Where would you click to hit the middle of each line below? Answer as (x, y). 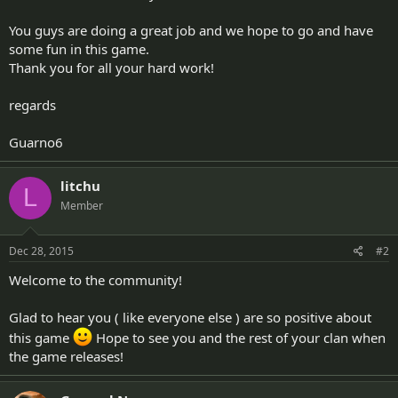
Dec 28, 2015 (41, 251)
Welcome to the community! (96, 280)
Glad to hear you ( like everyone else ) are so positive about (190, 317)
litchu (80, 185)
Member (82, 205)
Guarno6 (36, 142)
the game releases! (66, 356)
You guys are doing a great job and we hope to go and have (191, 30)
